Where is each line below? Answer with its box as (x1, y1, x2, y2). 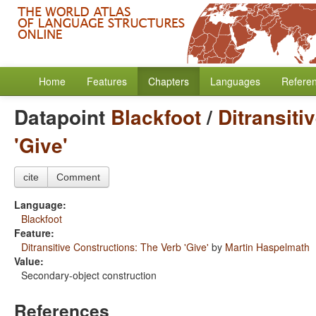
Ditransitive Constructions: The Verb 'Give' (21, 240, 209, 254)
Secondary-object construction (21, 268, 157, 282)
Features (87, 74, 127, 88)
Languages (210, 74, 260, 88)
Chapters (148, 74, 189, 88)
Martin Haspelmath (225, 240, 310, 254)
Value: (14, 254, 44, 268)
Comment (56, 171, 100, 183)
